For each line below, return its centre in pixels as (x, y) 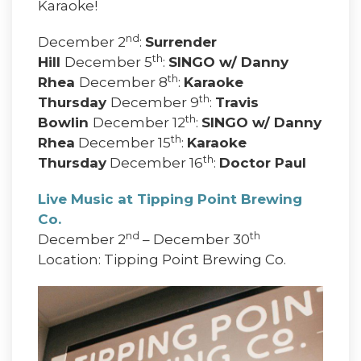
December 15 (123, 143)
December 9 (155, 103)
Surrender (181, 42)
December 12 (139, 123)
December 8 (123, 83)
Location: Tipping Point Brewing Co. (162, 260)
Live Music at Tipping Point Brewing (170, 199)
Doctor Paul (263, 163)
